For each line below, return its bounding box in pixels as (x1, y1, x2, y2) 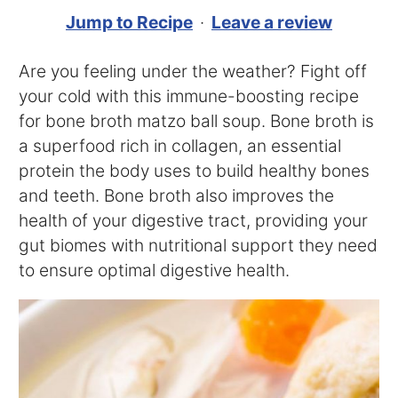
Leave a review (211, 11, 332, 33)
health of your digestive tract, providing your (19, 210, 369, 232)
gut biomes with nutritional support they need (19, 235, 378, 257)
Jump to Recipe (66, 11, 193, 33)
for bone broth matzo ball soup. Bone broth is (19, 110, 375, 132)
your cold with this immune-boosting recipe (19, 85, 360, 107)
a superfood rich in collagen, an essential (19, 135, 342, 157)
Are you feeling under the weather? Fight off (19, 60, 368, 83)
